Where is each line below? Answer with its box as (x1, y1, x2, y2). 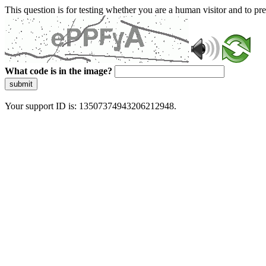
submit (9, 80, 33, 88)
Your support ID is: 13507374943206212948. (5, 101, 176, 111)
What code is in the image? (5, 66, 112, 76)
